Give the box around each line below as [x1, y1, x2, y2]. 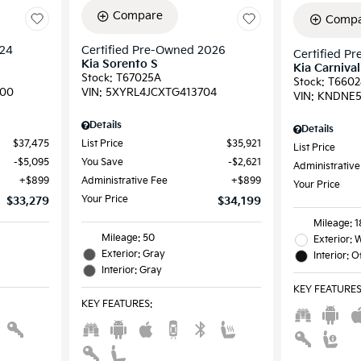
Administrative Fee [81, 175, 168, 188]
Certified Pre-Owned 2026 [81, 44, 226, 58]
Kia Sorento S [81, 57, 158, 72]
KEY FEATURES [81, 298, 150, 311]
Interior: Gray [101, 264, 162, 277]
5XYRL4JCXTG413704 [105, 86, 217, 100]
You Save [81, 156, 123, 169]
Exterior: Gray [101, 248, 165, 261]
